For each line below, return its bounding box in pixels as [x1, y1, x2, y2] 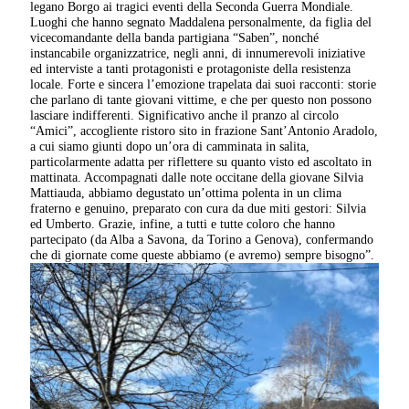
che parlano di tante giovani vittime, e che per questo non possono [30, 91, 372, 107]
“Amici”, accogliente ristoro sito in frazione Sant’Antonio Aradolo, [30, 122, 379, 138]
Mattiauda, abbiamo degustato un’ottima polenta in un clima [30, 184, 342, 200]
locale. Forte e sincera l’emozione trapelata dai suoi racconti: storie [30, 76, 377, 91]
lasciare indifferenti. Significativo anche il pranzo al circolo [30, 107, 340, 122]
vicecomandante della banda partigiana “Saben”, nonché [30, 29, 320, 45]
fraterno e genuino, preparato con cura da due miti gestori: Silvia [30, 200, 367, 215]
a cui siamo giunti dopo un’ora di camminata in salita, [30, 138, 310, 153]
